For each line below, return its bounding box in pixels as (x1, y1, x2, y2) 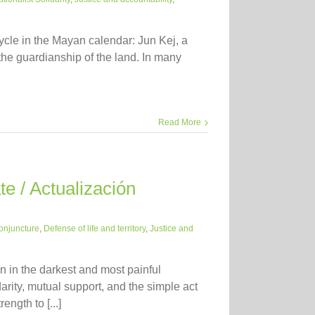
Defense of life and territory (44, 223, 146, 233)
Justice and (150, 223, 193, 233)
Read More (158, 117, 201, 127)
